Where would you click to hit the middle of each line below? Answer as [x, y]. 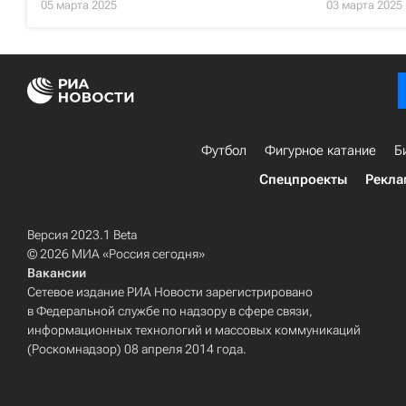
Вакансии [57, 273]
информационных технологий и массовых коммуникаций [194, 330]
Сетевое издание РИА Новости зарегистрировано [170, 292]
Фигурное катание [320, 150]
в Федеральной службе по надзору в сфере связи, [170, 311]
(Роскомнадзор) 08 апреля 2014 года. [137, 349]
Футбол [224, 150]
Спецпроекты [303, 179]
